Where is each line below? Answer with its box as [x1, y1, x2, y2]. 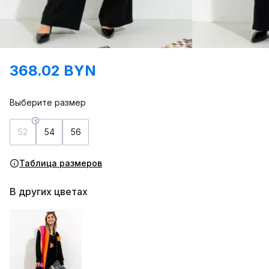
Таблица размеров [19, 158, 102, 168]
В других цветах [10, 186, 88, 198]
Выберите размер [10, 97, 86, 107]
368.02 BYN [10, 62, 96, 79]
